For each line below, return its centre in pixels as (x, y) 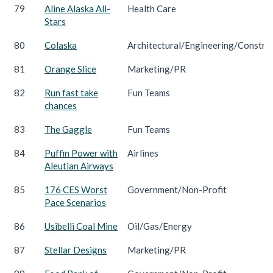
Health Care (152, 8)
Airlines (143, 153)
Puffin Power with (81, 153)
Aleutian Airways (79, 165)
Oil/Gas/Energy (160, 226)
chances (61, 105)
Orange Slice (70, 69)
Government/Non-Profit (177, 189)
